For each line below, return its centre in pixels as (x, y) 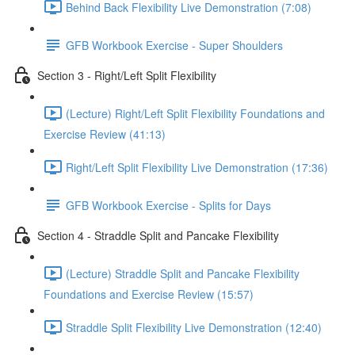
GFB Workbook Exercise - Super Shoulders (174, 45)
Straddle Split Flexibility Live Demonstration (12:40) (194, 327)
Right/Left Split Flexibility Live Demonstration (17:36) (197, 167)
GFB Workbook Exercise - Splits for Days (168, 205)
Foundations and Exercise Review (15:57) (149, 294)
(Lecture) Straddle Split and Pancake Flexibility (183, 273)
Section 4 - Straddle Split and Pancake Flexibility (158, 235)
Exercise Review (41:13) (105, 134)
